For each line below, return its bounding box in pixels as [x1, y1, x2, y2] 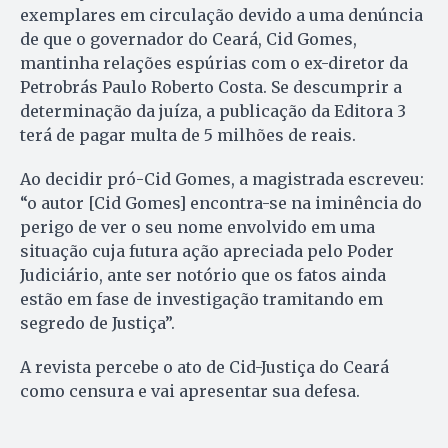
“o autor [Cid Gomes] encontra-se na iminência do [20, 192, 422, 213]
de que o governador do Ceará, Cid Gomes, [20, 28, 357, 49]
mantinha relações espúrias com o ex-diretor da [20, 52, 408, 73]
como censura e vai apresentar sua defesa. [20, 380, 360, 401]
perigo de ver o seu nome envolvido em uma [20, 216, 375, 237]
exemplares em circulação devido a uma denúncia [20, 4, 423, 25]
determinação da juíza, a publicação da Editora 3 [20, 100, 406, 121]
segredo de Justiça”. [20, 312, 175, 333]
